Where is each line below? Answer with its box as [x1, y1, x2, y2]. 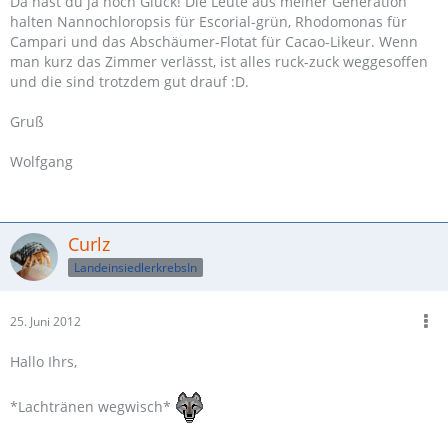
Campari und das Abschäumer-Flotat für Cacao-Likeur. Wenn [10, 32, 418, 52]
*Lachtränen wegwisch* [10, 397, 175, 417]
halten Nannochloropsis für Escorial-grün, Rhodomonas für [10, 12, 407, 32]
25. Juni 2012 [10, 313, 81, 331]
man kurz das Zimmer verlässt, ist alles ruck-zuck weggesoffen [10, 52, 428, 72]
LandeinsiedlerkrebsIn [74, 259, 197, 276]
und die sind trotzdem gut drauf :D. [10, 72, 249, 92]
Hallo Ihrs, [10, 352, 77, 372]
